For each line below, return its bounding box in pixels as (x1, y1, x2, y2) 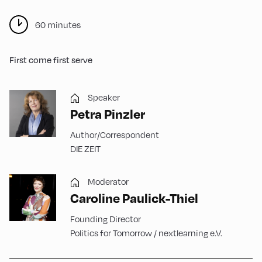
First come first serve (9, 54, 92, 65)
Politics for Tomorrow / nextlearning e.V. (70, 227, 222, 238)
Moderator (88, 176, 129, 187)
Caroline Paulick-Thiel (70, 189, 198, 206)
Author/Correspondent (70, 129, 159, 140)
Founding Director (70, 213, 141, 224)
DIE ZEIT (70, 143, 101, 154)
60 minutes (35, 19, 81, 30)
